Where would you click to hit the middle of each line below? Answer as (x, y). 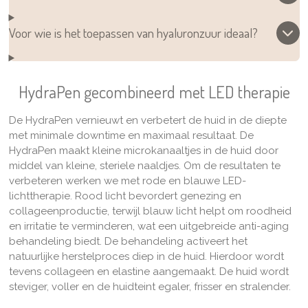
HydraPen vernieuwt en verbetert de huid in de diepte (156, 121)
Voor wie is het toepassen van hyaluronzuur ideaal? (133, 33)
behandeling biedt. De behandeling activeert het (128, 242)
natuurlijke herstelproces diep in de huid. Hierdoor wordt (146, 257)
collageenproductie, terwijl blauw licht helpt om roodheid (150, 211)
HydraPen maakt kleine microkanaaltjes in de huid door (143, 151)
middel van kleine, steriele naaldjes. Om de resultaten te (144, 166)
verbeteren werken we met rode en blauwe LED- (127, 181)
